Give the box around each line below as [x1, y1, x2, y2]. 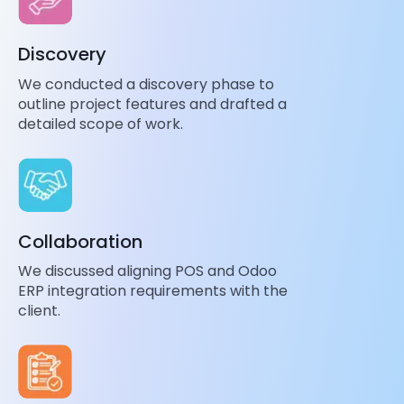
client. [18, 300, 60, 322]
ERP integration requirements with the [18, 280, 288, 302]
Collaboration [18, 228, 142, 254]
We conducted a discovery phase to [18, 73, 274, 95]
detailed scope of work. [18, 113, 183, 134]
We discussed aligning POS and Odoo [18, 261, 277, 282]
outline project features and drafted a [18, 93, 287, 115]
